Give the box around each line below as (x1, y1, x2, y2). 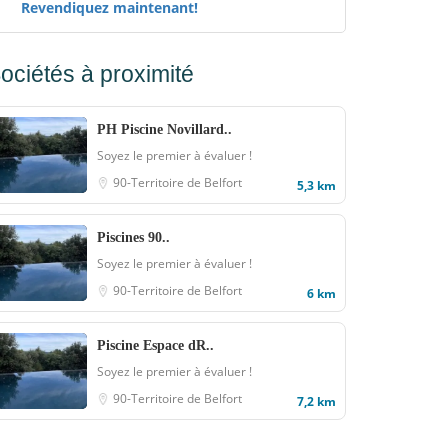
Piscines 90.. (97, 230, 170, 245)
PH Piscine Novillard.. (97, 122, 232, 137)
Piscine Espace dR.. (97, 338, 214, 353)
